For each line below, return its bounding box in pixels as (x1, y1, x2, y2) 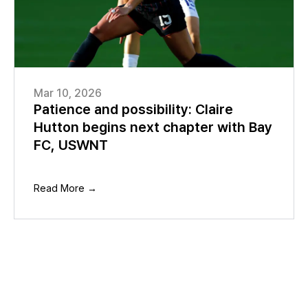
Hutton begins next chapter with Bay (34, 118, 272, 135)
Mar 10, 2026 (34, 86, 102, 100)
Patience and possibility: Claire (34, 100, 233, 118)
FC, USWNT (34, 136, 108, 153)
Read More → (34, 181, 97, 194)
